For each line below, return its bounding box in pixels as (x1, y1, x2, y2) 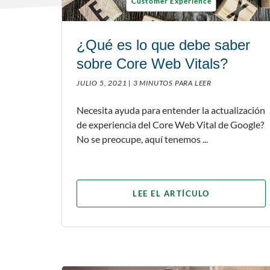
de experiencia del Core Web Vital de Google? (77, 118, 264, 130)
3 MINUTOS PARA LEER (133, 78, 212, 87)
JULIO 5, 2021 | (77, 78, 132, 87)
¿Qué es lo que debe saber (77, 36, 250, 53)
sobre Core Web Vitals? (77, 55, 228, 72)
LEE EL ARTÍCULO (133, 188, 210, 198)
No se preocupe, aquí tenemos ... (77, 133, 208, 145)
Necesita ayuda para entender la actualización (77, 104, 265, 116)
